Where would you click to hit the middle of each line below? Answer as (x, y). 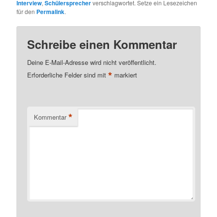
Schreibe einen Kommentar (102, 44)
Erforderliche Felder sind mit (68, 75)
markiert (125, 75)
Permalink (51, 11)
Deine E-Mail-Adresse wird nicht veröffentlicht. (92, 62)
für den (27, 11)
